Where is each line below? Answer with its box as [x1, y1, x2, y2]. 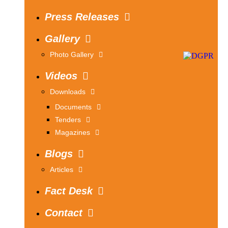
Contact [45, 207, 82, 218]
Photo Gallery [50, 50, 94, 59]
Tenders [55, 116, 81, 124]
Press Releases [45, 11, 119, 22]
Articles [50, 165, 73, 174]
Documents [55, 103, 92, 111]
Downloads [50, 88, 85, 96]
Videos [45, 70, 77, 81]
